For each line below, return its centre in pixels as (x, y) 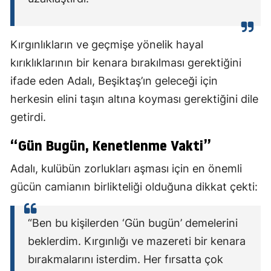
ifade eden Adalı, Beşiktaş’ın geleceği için (114, 81)
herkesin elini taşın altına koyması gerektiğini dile (134, 99)
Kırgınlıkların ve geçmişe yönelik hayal (107, 45)
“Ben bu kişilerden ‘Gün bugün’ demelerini (133, 223)
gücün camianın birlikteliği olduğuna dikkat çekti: (134, 187)
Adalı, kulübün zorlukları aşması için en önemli (126, 169)
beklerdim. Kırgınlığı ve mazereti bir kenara (137, 241)
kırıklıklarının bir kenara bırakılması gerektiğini (126, 63)
